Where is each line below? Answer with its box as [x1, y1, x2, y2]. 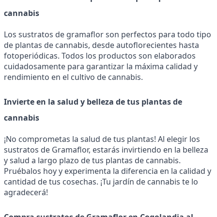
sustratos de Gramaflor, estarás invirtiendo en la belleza [4, 144, 208, 155]
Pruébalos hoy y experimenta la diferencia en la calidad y [4, 165, 211, 176]
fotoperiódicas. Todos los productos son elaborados [4, 50, 196, 62]
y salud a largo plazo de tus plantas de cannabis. [4, 155, 181, 166]
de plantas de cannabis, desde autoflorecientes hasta [4, 40, 199, 51]
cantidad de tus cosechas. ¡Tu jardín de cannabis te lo [4, 176, 198, 187]
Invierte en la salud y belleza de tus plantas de [4, 96, 182, 108]
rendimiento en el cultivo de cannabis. [4, 72, 143, 83]
